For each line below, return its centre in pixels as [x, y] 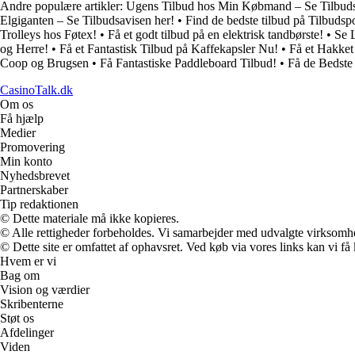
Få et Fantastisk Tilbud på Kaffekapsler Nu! [169, 48]
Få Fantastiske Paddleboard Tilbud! [188, 63]
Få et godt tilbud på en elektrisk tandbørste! [216, 34]
